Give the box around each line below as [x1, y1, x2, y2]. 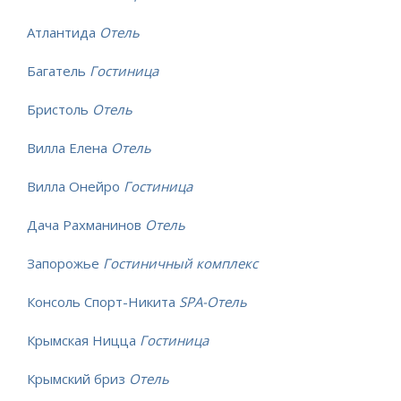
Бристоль [27, 100, 92, 119]
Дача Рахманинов [27, 216, 145, 235]
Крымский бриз [27, 370, 129, 388]
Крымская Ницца [27, 331, 140, 350]
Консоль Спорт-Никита [27, 293, 179, 311]
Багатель [27, 62, 90, 81]
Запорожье [27, 254, 103, 273]
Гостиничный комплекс [103, 254, 258, 273]
